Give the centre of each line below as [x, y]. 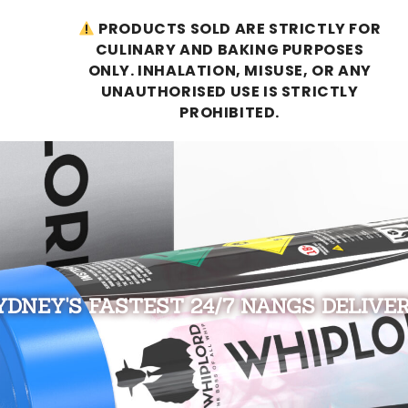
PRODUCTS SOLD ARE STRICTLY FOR [238, 29]
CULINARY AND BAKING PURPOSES [229, 50]
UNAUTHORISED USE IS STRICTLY [229, 92]
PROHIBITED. [230, 112]
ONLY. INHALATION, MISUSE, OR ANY [229, 71]
